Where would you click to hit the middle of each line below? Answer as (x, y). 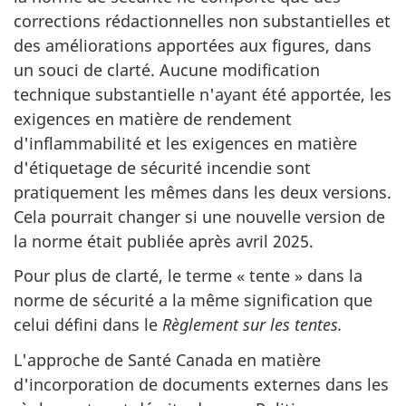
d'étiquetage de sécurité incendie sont (162, 167)
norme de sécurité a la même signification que (193, 300)
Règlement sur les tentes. (252, 325)
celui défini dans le (88, 325)
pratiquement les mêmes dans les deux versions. (203, 192)
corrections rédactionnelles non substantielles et (202, 20)
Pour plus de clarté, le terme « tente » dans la (188, 276)
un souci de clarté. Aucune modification (167, 69)
